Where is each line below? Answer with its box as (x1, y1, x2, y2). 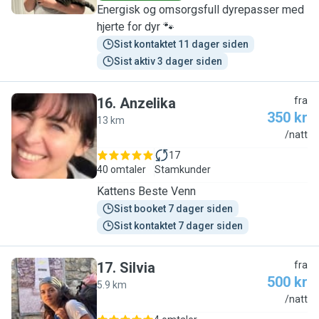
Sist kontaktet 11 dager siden (114, 38, 249, 50)
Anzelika (120, 95, 176, 112)
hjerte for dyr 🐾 (97, 20, 174, 33)
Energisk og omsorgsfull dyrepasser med (97, 3, 304, 16)
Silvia (120, 259, 155, 276)
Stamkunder (155, 164, 211, 175)
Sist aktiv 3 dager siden (114, 56, 222, 67)
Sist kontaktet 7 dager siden (114, 220, 243, 231)
